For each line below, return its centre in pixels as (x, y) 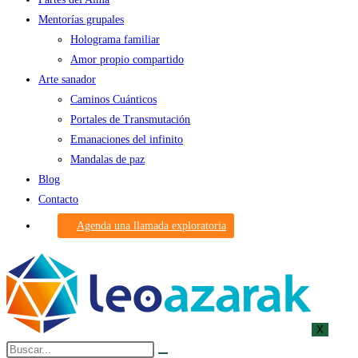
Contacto (58, 199)
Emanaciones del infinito (127, 139)
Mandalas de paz (107, 159)
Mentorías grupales (81, 20)
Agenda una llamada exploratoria (151, 226)
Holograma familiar (115, 40)
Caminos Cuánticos (113, 99)
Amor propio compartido (127, 60)
